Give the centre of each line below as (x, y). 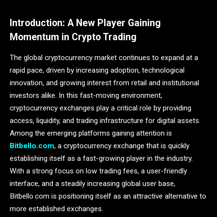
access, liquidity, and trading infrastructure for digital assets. (105, 120)
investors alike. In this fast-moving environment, (86, 95)
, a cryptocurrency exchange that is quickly (122, 146)
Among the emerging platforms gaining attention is (91, 133)
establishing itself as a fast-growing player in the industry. (101, 158)
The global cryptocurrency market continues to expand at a (104, 57)
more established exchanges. (56, 209)
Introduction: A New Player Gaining (85, 23)
